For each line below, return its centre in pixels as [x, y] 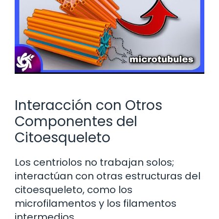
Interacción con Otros [88, 105]
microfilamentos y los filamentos [96, 203]
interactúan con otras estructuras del [108, 176]
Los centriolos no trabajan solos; [94, 162]
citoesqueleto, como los [74, 189]
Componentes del [76, 121]
